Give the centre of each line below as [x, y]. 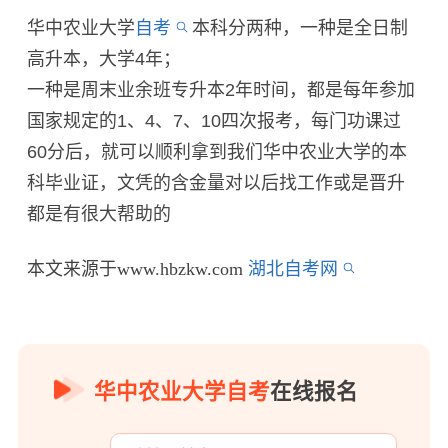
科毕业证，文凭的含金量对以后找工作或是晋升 [216, 182]
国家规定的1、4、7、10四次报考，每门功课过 [214, 120]
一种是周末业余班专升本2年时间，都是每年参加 [221, 89]
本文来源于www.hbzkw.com [138, 268]
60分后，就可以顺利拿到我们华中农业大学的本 [217, 151]
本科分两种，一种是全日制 [299, 27]
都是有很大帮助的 [99, 213]
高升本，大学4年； [104, 58]
